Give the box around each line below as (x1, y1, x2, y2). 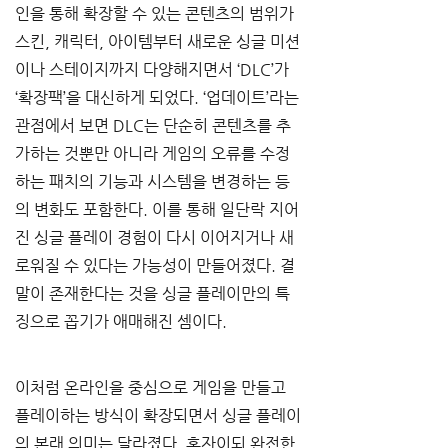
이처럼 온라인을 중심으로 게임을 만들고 (15, 378, 290, 397)
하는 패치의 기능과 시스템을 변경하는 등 (15, 172, 290, 191)
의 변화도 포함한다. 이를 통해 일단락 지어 (15, 200, 299, 219)
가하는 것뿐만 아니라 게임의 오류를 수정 (15, 144, 290, 163)
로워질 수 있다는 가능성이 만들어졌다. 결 (15, 256, 295, 275)
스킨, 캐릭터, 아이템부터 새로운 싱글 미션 (15, 32, 300, 51)
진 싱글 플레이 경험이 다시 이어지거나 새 (15, 228, 294, 247)
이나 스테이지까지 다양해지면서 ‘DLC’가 (15, 60, 293, 79)
